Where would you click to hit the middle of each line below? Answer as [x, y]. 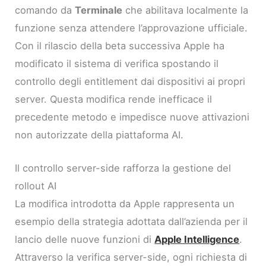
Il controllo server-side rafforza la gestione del [123, 168]
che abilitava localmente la [186, 10]
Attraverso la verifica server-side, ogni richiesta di [131, 257]
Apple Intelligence [197, 239]
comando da [45, 10]
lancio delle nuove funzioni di [85, 239]
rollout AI [36, 186]
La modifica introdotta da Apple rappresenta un [125, 203]
